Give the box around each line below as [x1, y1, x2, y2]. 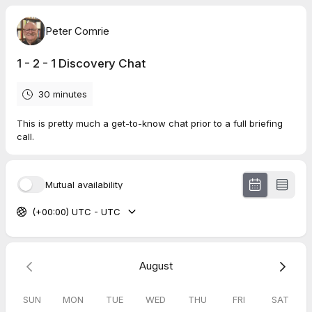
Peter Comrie [45, 24, 109, 38]
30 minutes [38, 88, 87, 100]
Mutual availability [45, 178, 123, 190]
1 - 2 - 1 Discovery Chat [17, 56, 146, 70]
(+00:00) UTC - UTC [31, 205, 120, 217]
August [139, 258, 173, 272]
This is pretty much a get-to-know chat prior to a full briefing [17, 118, 283, 129]
